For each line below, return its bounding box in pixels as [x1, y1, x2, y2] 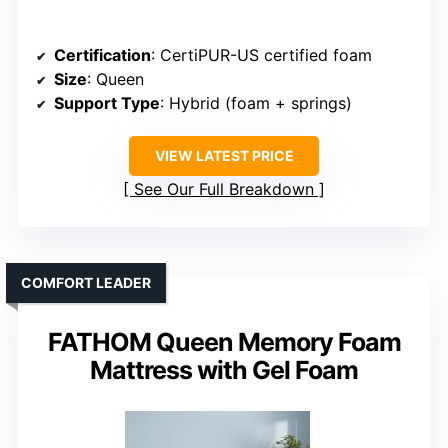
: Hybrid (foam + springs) [160, 93, 352, 114]
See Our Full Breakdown [134, 179, 314, 200]
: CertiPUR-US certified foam [151, 45, 372, 66]
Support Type [54, 93, 160, 114]
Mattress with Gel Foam [90, 355, 358, 386]
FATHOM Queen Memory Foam [47, 327, 401, 358]
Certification [54, 45, 151, 66]
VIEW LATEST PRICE [154, 147, 294, 165]
